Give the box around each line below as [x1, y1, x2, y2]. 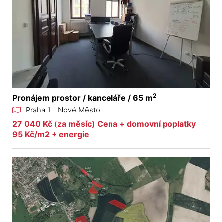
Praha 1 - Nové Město [26, 105, 100, 115]
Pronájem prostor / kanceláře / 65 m [12, 93, 153, 103]
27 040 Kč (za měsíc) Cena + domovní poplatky [12, 119, 196, 129]
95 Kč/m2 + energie [12, 129, 89, 140]
